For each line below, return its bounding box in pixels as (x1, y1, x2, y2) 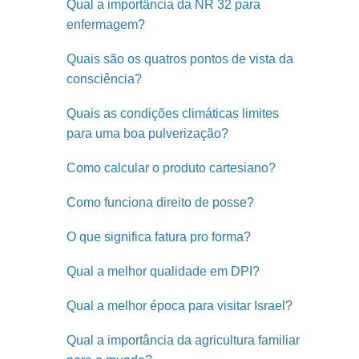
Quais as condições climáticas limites (67, 107, 279, 120)
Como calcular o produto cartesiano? (67, 161, 276, 175)
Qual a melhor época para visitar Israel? (67, 299, 292, 313)
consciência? (67, 72, 142, 86)
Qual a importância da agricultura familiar (67, 333, 300, 347)
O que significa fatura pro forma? (67, 230, 251, 244)
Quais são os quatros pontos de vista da (67, 52, 293, 66)
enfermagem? (67, 18, 145, 31)
